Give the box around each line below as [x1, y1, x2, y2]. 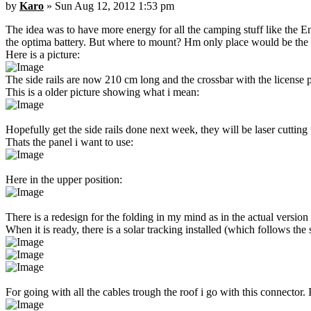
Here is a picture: [6, 49, 80, 61]
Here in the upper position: [6, 174, 122, 186]
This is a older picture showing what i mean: [6, 86, 199, 99]
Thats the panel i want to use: [6, 136, 133, 149]
